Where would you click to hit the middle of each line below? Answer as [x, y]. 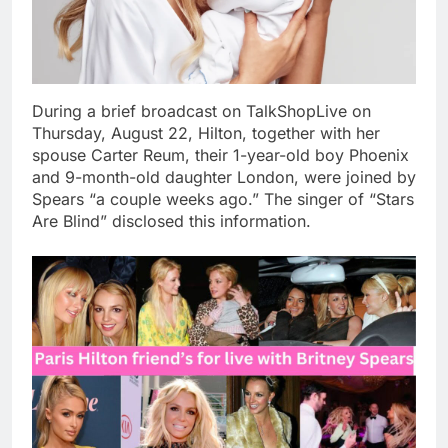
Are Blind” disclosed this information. [171, 221]
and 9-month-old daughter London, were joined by [224, 177]
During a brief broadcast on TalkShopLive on [201, 111]
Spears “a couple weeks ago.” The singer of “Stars [223, 199]
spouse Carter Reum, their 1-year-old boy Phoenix [220, 155]
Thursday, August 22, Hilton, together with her [206, 133]
